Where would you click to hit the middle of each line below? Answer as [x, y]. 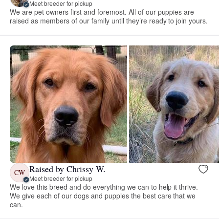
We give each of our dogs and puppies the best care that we [103, 196]
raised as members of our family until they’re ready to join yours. [109, 21]
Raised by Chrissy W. [67, 168]
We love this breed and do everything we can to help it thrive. [104, 187]
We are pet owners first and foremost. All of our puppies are [102, 12]
